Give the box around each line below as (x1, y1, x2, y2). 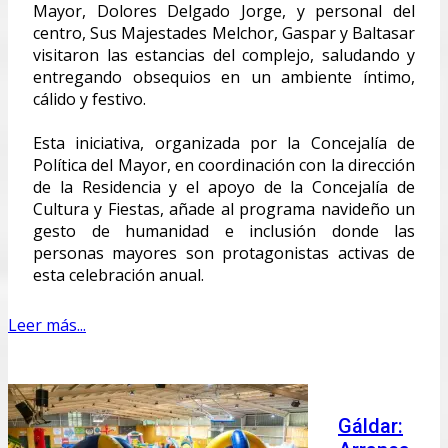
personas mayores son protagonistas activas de (33, 241, 415, 264)
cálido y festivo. (33, 87, 146, 110)
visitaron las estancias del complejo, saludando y (33, 43, 415, 66)
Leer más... (8, 313, 86, 336)
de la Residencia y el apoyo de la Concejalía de (33, 175, 415, 198)
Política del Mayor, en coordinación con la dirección (33, 153, 415, 176)
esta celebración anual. (33, 263, 204, 286)
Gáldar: (338, 413, 403, 438)
